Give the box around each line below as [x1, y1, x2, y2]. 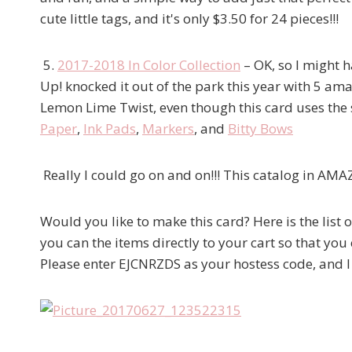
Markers [142, 119, 194, 137]
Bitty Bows [228, 119, 293, 137]
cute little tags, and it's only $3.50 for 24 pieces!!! [40, 9, 342, 27]
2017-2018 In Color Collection [57, 55, 240, 74]
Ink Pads [83, 119, 136, 137]
